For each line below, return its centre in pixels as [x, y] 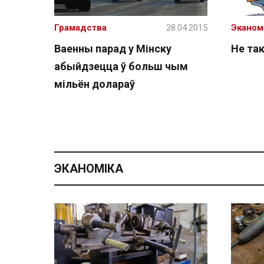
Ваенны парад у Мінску [113, 49]
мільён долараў [95, 84]
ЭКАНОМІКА [89, 168]
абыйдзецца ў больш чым [121, 66]
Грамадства [80, 28]
